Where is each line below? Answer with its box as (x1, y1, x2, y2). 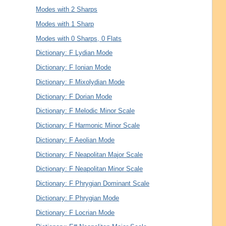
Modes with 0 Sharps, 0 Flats (36, 34, 122, 42)
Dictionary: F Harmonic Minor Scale (36, 122, 140, 130)
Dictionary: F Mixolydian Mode (36, 78, 125, 86)
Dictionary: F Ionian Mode (36, 64, 111, 72)
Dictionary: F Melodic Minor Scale (36, 107, 135, 115)
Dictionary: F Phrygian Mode (36, 194, 120, 202)
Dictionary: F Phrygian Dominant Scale (36, 180, 150, 188)
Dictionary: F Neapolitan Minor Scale (36, 165, 143, 173)
